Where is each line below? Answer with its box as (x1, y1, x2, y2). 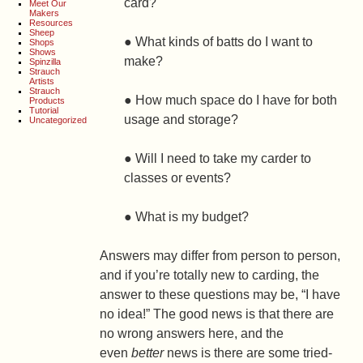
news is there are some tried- (164, 346, 333, 360)
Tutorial (29, 105, 59, 115)
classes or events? (124, 171, 232, 185)
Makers (29, 8, 60, 18)
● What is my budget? (124, 210, 250, 224)
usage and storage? (124, 113, 239, 126)
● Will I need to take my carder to (124, 152, 312, 165)
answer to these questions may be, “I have (100, 288, 341, 301)
